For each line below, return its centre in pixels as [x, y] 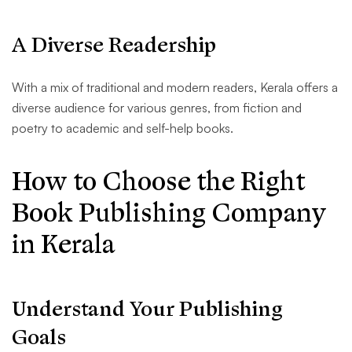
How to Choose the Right [158, 182]
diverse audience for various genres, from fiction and [157, 108]
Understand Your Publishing [147, 310]
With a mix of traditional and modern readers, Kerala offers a [175, 88]
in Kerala [63, 245]
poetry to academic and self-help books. [123, 128]
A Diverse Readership [114, 46]
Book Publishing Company [169, 214]
